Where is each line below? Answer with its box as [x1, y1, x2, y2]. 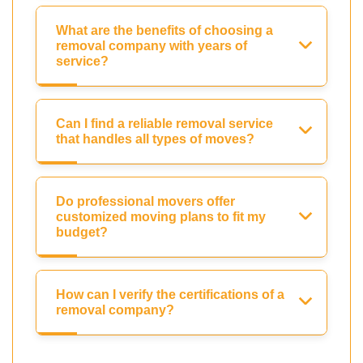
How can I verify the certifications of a [56, 288, 284, 302]
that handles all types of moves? [56, 132, 254, 147]
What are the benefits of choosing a [56, 23, 273, 38]
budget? [56, 225, 108, 240]
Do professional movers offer [56, 194, 235, 209]
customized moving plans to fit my [56, 210, 266, 224]
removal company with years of [56, 39, 247, 53]
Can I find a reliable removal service [56, 117, 273, 131]
